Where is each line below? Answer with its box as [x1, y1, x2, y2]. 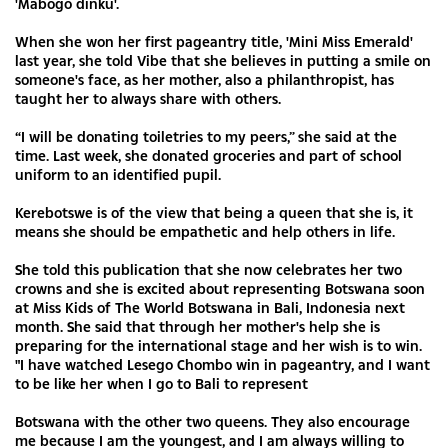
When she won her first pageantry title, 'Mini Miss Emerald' [15, 31, 412, 51]
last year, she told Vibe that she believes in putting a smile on [15, 50, 431, 70]
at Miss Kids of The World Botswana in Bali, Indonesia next [15, 297, 405, 317]
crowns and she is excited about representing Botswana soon [15, 278, 425, 298]
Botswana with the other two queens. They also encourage [15, 411, 410, 431]
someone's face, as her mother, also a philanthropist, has [15, 69, 394, 89]
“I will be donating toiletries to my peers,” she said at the [15, 126, 397, 146]
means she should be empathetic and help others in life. [15, 221, 395, 241]
